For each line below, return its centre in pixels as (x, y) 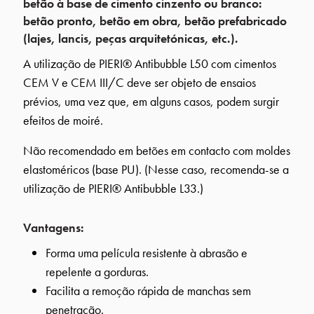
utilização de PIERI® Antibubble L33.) (113, 188)
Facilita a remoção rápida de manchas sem (148, 290)
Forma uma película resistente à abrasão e (146, 252)
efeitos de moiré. (63, 120)
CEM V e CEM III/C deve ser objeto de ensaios (139, 82)
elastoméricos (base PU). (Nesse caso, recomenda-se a (156, 169)
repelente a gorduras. (97, 271)
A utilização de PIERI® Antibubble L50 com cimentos (150, 63)
